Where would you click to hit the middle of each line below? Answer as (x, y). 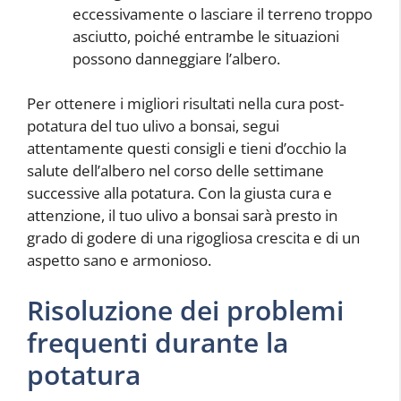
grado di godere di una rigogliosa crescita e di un (193, 238)
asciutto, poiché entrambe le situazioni (206, 36)
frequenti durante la (158, 342)
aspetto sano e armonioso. (119, 260)
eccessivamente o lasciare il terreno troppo (222, 13)
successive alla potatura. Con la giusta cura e (179, 193)
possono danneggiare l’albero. (176, 58)
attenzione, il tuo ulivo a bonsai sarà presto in (182, 215)
